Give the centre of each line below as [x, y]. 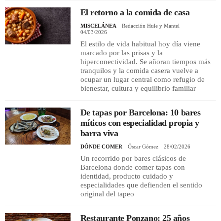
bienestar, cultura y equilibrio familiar [138, 88]
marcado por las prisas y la [121, 53]
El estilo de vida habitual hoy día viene [140, 44]
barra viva [99, 133]
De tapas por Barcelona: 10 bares [140, 112]
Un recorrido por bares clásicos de [133, 158]
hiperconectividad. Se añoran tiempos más [145, 61]
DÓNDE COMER [101, 146]
